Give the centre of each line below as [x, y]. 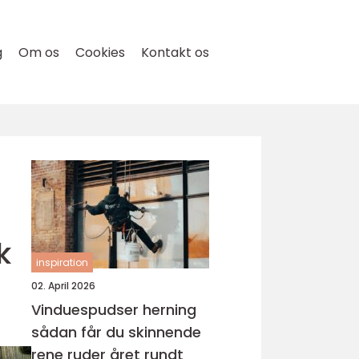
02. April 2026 [63, 286]
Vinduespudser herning [114, 310]
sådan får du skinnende [116, 332]
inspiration [62, 262]
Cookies [100, 52]
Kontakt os [175, 52]
